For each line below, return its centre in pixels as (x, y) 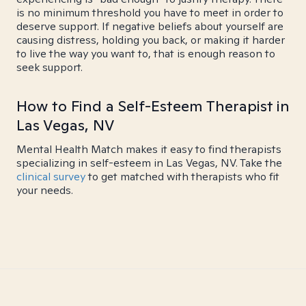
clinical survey (51, 177)
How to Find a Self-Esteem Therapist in (153, 106)
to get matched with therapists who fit (182, 177)
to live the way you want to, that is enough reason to (146, 54)
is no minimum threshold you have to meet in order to (150, 13)
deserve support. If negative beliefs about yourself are (150, 26)
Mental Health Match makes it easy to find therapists (149, 149)
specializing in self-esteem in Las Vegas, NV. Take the (149, 163)
